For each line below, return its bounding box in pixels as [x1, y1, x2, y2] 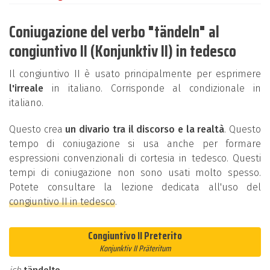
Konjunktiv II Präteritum [99, 242, 171, 255]
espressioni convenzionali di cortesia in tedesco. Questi [9, 152, 261, 164]
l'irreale [9, 83, 43, 94]
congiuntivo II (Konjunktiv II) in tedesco [9, 38, 236, 64]
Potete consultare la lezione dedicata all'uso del [9, 181, 261, 193]
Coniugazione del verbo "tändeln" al [9, 19, 219, 45]
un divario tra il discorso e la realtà [65, 124, 225, 135]
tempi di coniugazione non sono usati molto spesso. [9, 167, 261, 178]
